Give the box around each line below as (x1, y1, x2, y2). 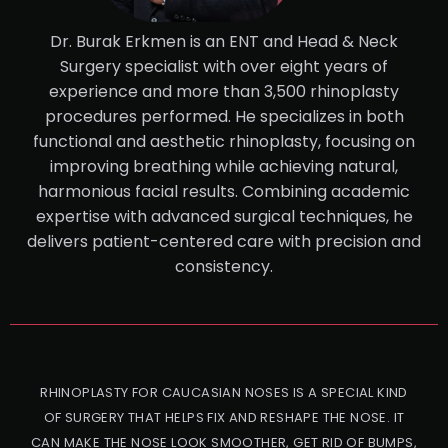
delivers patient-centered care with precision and (27, 229, 421, 253)
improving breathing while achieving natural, (50, 154, 398, 178)
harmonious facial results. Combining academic (38, 179, 410, 203)
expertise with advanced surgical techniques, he (35, 204, 413, 228)
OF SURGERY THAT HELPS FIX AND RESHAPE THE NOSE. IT (43, 408, 405, 428)
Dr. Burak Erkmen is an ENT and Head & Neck (50, 29, 398, 53)
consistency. (175, 254, 273, 278)
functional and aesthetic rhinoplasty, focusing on (33, 129, 415, 153)
